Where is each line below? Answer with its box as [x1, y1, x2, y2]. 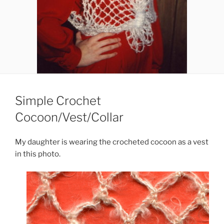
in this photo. [15, 149, 62, 159]
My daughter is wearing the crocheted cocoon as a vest [15, 137, 208, 147]
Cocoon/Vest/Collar [15, 110, 123, 125]
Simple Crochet [15, 93, 101, 108]
